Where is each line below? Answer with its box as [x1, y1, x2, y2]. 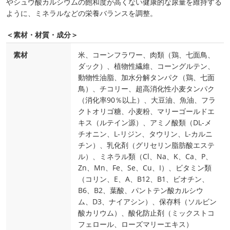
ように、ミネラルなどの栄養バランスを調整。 [6, 8, 157, 18]
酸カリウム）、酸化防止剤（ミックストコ [78, 208, 215, 218]
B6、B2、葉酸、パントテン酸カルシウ [78, 185, 203, 196]
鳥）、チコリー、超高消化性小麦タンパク [78, 84, 215, 94]
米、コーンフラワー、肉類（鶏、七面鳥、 [78, 50, 215, 60]
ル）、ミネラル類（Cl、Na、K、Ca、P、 [78, 151, 213, 162]
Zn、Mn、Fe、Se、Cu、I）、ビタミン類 [78, 163, 212, 173]
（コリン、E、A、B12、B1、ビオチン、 [78, 174, 209, 184]
